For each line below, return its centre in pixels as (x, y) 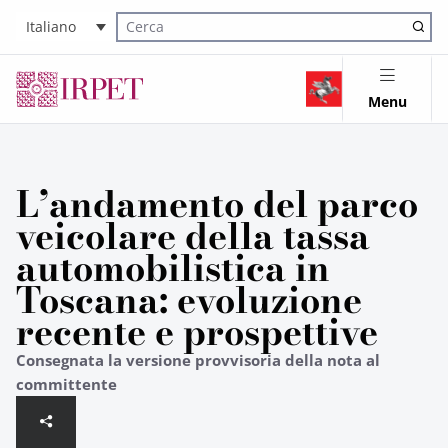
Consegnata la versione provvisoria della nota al (198, 360)
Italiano (51, 27)
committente (66, 384)
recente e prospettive (197, 332)
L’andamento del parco (217, 204)
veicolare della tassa (193, 236)
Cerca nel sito (155, 38)
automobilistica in (173, 268)
